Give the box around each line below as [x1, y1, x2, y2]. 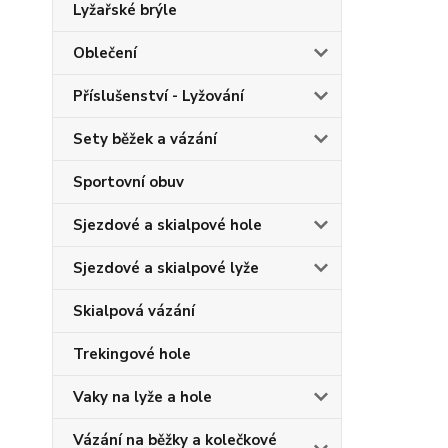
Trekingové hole [73, 344, 191, 364]
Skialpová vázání [73, 301, 195, 321]
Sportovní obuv [73, 172, 184, 192]
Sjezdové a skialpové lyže [73, 258, 259, 278]
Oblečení [73, 43, 137, 63]
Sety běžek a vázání [73, 129, 217, 149]
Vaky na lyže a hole [73, 387, 212, 407]
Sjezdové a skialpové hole [73, 215, 262, 235]
